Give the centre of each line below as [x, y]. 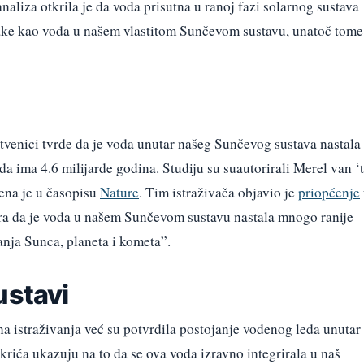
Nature [119, 192]
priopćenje [329, 192]
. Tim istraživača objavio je [219, 192]
